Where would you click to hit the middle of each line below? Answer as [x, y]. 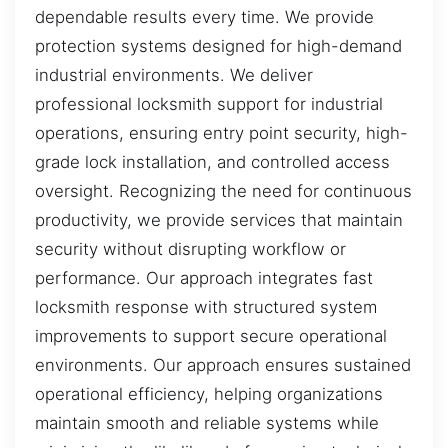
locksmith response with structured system [206, 307]
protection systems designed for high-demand [218, 46]
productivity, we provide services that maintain [219, 220]
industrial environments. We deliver [174, 75]
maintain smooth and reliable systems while [207, 423]
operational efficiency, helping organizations [209, 394]
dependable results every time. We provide [204, 17]
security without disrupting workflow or [190, 249]
